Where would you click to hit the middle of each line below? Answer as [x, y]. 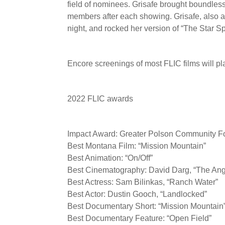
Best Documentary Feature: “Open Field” [140, 218]
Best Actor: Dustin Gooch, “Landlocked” [137, 194]
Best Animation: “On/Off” [110, 158]
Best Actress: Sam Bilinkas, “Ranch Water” [143, 182]
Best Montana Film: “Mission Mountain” [137, 146]
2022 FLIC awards [100, 99]
